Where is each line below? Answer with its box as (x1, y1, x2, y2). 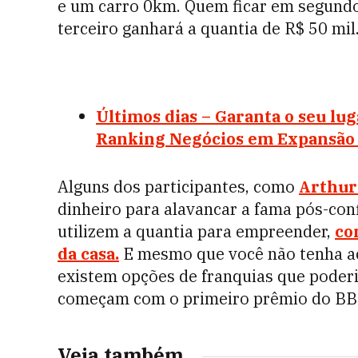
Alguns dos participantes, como (58, 176, 299, 197)
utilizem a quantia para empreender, (58, 221, 335, 242)
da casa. (58, 243, 119, 265)
